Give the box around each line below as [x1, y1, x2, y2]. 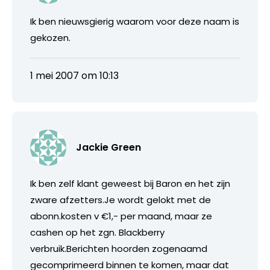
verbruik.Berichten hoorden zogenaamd [30, 242, 207, 255]
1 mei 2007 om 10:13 [30, 68, 119, 83]
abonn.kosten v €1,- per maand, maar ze [30, 209, 212, 222]
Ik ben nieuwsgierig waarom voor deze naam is [30, 14, 239, 28]
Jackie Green [76, 140, 141, 154]
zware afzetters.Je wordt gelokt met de [30, 193, 211, 206]
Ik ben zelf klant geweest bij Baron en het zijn [30, 177, 230, 190]
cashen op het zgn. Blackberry [30, 225, 165, 239]
